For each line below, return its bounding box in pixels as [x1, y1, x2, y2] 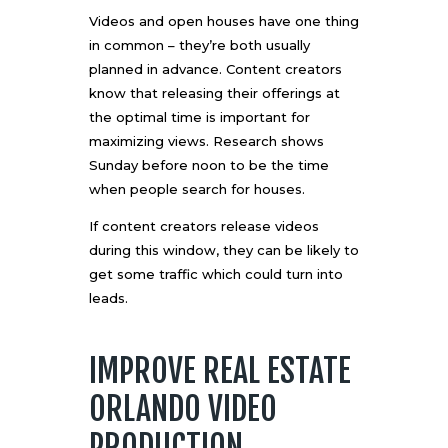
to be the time [226, 157, 329, 174]
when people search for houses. [89, 181, 305, 198]
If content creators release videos [89, 218, 319, 235]
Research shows [213, 133, 324, 150]
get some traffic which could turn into [89, 266, 343, 283]
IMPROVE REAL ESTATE [89, 351, 351, 392]
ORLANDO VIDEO [89, 389, 277, 430]
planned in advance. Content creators [89, 61, 342, 78]
